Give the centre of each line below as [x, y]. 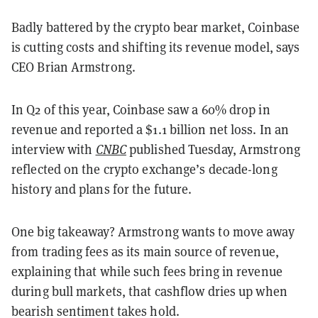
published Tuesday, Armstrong [213, 149]
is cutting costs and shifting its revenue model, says [156, 46]
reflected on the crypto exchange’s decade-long [144, 169]
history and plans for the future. [102, 188]
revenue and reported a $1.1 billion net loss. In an [150, 129]
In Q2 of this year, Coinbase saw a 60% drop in [141, 109]
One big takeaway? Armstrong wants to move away [153, 231]
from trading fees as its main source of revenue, [145, 251]
